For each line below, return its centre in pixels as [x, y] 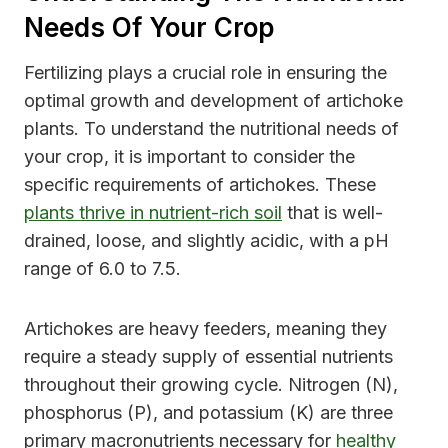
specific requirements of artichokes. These [200, 185]
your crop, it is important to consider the [189, 157]
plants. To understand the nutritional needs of [211, 129]
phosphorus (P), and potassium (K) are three [208, 413]
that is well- [332, 213]
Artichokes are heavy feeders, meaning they [205, 329]
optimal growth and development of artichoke [213, 101]
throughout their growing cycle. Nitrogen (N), [211, 385]
